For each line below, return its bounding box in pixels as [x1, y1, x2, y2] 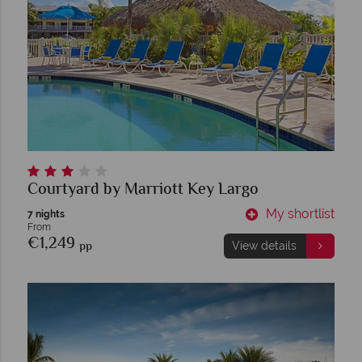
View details [231, 238, 297, 252]
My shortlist [266, 205, 335, 221]
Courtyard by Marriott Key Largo [27, 177, 259, 203]
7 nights [27, 208, 65, 220]
